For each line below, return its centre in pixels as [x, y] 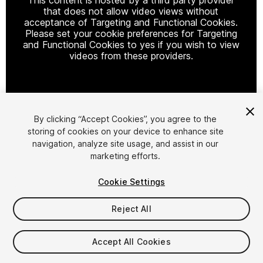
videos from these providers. [131, 55]
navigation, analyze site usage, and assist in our [126, 144]
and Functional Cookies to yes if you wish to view [131, 44]
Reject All [131, 209]
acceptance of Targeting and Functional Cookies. [131, 22]
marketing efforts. [126, 156]
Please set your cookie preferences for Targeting [131, 33]
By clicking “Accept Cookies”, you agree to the [126, 119]
